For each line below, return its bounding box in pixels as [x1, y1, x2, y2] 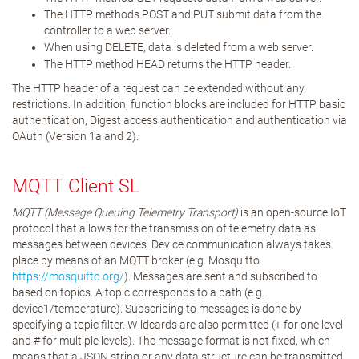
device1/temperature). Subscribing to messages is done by [12, 302, 301, 315]
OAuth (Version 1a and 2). [12, 130, 139, 143]
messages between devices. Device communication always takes [12, 238, 331, 251]
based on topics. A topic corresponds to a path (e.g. [12, 286, 264, 299]
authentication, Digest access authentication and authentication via [12, 114, 347, 127]
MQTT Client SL [12, 175, 139, 197]
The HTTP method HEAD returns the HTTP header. [44, 58, 291, 71]
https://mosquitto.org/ [12, 270, 124, 283]
